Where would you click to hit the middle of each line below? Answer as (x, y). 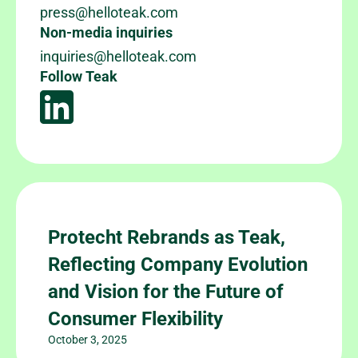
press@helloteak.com (109, 12)
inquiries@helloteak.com (118, 56)
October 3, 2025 (88, 339)
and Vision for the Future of (166, 291)
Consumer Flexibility (135, 318)
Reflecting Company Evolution (178, 264)
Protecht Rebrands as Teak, (167, 237)
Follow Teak (79, 76)
